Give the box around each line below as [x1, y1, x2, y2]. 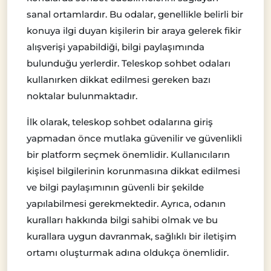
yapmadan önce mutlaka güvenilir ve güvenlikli [27, 132, 242, 144]
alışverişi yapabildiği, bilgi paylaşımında [27, 41, 204, 53]
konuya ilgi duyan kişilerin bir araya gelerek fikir [27, 24, 241, 36]
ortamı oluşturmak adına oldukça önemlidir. [27, 246, 229, 258]
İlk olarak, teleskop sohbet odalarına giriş [27, 116, 213, 128]
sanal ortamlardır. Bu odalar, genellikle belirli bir [27, 8, 243, 20]
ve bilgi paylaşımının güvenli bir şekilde [27, 181, 204, 193]
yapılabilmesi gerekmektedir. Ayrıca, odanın [27, 197, 226, 209]
